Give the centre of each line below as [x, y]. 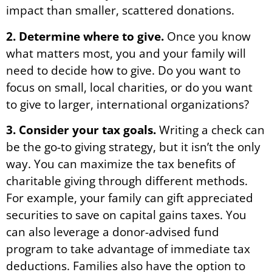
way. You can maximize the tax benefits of [121, 163]
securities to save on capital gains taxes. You [126, 214]
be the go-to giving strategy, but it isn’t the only [133, 146]
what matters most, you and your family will [126, 53]
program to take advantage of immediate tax [128, 248]
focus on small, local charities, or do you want [129, 87]
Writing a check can [210, 129]
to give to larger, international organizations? [127, 104]
